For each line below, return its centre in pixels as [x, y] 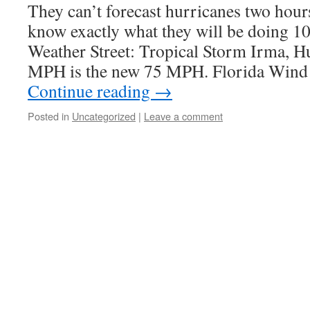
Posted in [48, 116]
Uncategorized [104, 116]
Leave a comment [183, 116]
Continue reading [91, 91]
